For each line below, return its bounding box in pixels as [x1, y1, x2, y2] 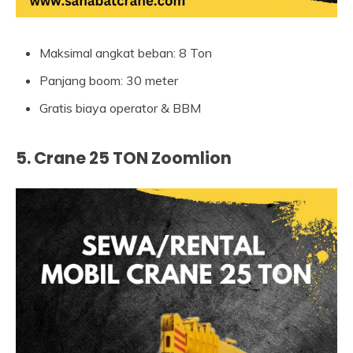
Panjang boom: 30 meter [39, 72, 178, 88]
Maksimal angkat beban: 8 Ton [39, 44, 212, 61]
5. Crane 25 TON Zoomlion [16, 146, 232, 169]
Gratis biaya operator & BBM [39, 99, 201, 116]
